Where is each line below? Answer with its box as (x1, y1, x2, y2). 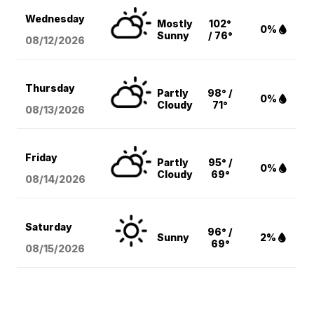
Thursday (25, 82, 76, 95)
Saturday (25, 221, 73, 233)
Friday (25, 151, 58, 164)
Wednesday (25, 13, 86, 25)
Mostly (157, 18, 193, 30)
